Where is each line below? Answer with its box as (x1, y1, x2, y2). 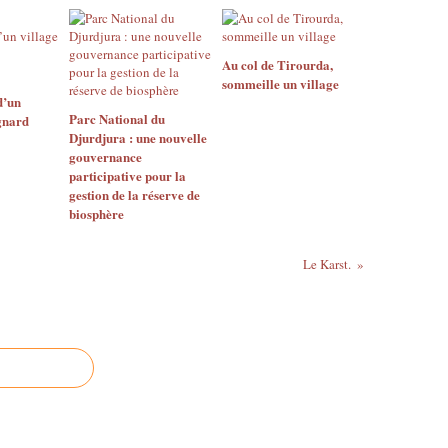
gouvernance (69, 147, 142, 166)
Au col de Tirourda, (221, 55, 333, 74)
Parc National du (69, 109, 165, 128)
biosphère (69, 204, 124, 223)
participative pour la (69, 166, 186, 185)
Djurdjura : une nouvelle (69, 128, 207, 147)
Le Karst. (302, 255, 351, 273)
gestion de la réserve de (69, 185, 200, 204)
